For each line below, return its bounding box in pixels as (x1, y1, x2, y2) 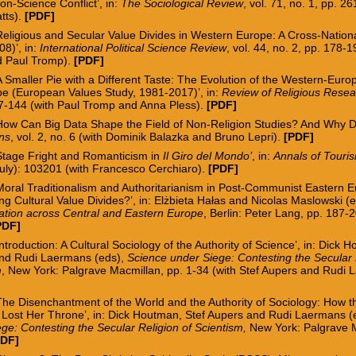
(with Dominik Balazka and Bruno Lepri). (79, 130, 284, 143)
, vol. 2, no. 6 (10, 130, 79, 143)
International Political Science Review (40, 41, 227, 54)
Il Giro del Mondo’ (163, 149, 253, 162)
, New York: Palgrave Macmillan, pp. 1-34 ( (2, 263, 217, 277)
